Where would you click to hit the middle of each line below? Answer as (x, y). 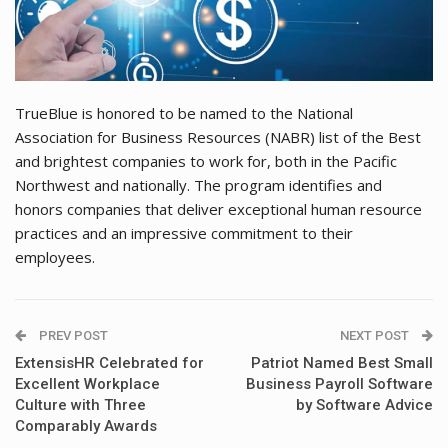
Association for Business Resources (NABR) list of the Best (218, 136)
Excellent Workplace (87, 383)
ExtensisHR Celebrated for (109, 362)
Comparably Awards (86, 425)
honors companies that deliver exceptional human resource (218, 208)
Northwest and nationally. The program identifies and (198, 184)
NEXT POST (376, 335)
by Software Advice (364, 404)
